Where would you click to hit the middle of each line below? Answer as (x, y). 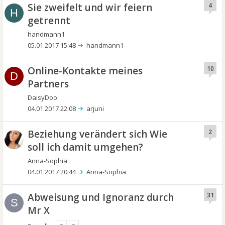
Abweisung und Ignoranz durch (101, 197)
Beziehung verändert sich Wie (98, 134)
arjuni (95, 108)
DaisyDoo (43, 97)
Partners (48, 84)
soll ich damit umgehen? (86, 147)
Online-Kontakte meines (85, 71)
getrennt (49, 21)
